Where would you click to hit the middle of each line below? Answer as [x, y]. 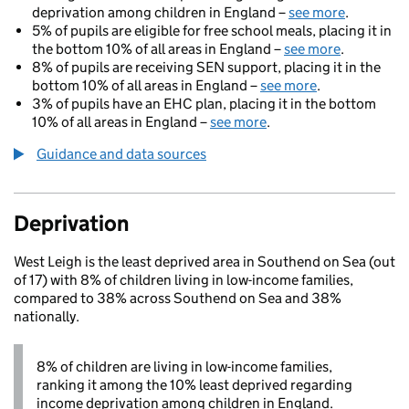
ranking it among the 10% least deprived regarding [194, 385]
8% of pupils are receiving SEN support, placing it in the [206, 67]
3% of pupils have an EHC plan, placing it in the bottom [204, 104]
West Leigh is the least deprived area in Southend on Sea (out [204, 262]
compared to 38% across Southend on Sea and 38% [178, 298]
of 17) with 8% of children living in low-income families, [184, 280]
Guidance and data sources [121, 154]
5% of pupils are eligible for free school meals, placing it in [212, 31]
